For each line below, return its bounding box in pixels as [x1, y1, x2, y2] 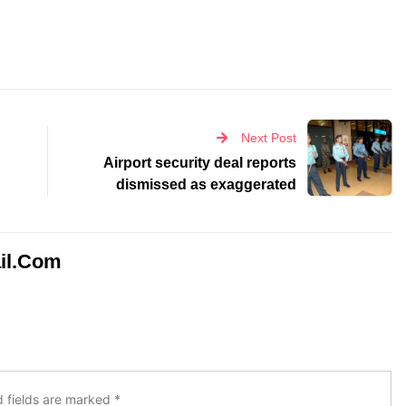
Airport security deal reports [103, 155, 297, 171]
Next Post [241, 130, 297, 146]
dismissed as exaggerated [116, 177, 297, 193]
